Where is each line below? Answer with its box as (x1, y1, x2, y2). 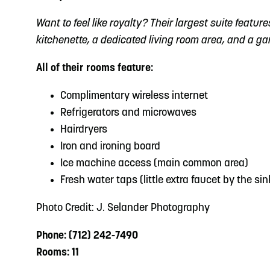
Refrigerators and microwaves (60, 107, 196, 119)
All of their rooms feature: (36, 63, 153, 74)
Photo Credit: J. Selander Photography (36, 202, 210, 214)
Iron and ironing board (60, 141, 160, 152)
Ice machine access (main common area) (60, 158, 248, 169)
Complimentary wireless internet (60, 90, 208, 102)
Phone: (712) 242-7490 (36, 230, 138, 242)
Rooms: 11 (36, 247, 79, 259)
